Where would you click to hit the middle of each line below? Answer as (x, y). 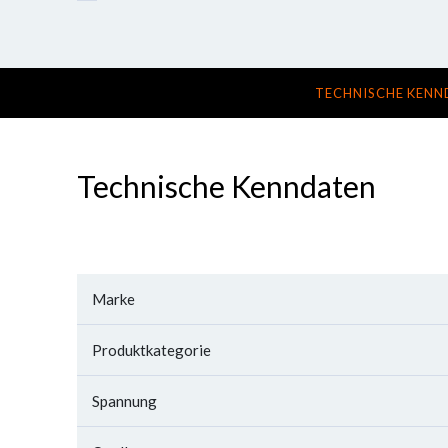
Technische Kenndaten (226, 186)
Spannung (124, 401)
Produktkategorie (151, 350)
